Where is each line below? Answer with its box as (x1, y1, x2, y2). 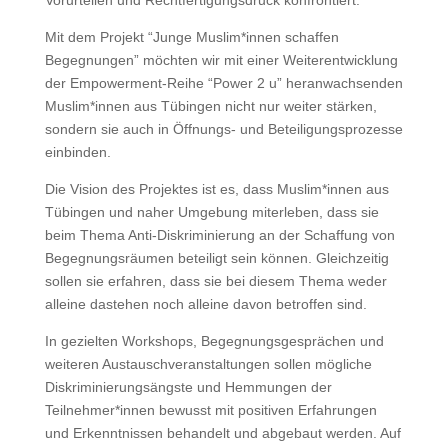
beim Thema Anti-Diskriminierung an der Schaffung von (44, 227, 395, 243)
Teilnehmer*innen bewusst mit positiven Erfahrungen (44, 402, 377, 418)
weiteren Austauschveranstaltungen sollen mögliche (44, 356, 372, 372)
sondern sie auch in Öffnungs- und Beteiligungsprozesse (44, 121, 403, 137)
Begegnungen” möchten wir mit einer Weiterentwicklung (44, 52, 398, 68)
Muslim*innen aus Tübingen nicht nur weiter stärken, (44, 98, 377, 114)
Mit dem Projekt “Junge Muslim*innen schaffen (44, 29, 339, 45)
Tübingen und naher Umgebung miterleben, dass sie (44, 204, 379, 220)
